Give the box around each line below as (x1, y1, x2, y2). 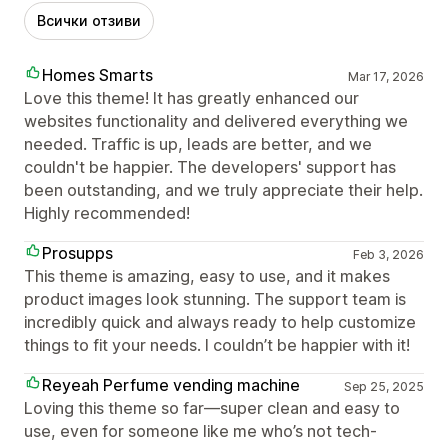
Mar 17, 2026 (347, 68, 424, 84)
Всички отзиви (37, 11, 141, 29)
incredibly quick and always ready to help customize (24, 311, 416, 332)
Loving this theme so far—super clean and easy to (24, 397, 400, 418)
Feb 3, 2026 (352, 246, 424, 262)
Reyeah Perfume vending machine (42, 374, 300, 395)
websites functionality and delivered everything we (24, 110, 408, 131)
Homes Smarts (42, 64, 153, 85)
